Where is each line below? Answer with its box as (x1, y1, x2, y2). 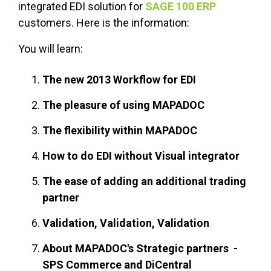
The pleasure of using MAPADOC (42, 99, 204, 112)
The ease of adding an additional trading (42, 175, 246, 188)
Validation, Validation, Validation (42, 217, 209, 230)
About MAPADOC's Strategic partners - (42, 242, 238, 255)
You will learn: (18, 42, 85, 56)
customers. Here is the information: (18, 16, 189, 30)
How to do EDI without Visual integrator (42, 149, 240, 163)
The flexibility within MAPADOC (42, 124, 197, 137)
